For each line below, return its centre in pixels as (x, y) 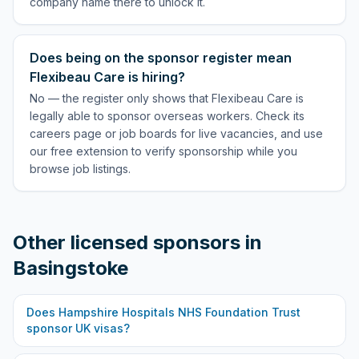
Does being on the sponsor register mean (161, 58)
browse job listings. (80, 169)
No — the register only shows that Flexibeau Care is (167, 98)
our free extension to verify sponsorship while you (163, 151)
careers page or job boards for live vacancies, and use (176, 133)
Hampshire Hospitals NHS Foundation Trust (179, 312)
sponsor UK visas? (78, 328)
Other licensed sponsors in (137, 242)
